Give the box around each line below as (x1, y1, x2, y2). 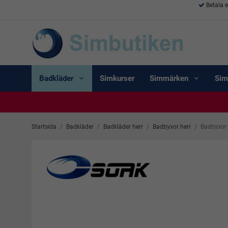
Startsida (32, 123, 56, 130)
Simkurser (100, 73, 134, 83)
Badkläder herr (103, 123, 143, 130)
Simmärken (150, 73, 188, 83)
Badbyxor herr (153, 123, 191, 130)
